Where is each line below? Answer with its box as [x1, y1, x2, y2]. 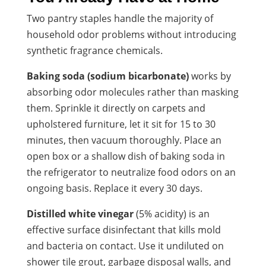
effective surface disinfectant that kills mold [26, 223, 221, 236]
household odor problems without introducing [26, 27, 236, 41]
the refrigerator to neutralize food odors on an [26, 165, 236, 179]
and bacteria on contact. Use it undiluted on [26, 239, 224, 252]
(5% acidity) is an [133, 207, 210, 220]
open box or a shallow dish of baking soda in [26, 149, 225, 163]
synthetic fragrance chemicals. [26, 43, 163, 57]
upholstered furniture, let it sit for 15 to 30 [26, 117, 216, 131]
